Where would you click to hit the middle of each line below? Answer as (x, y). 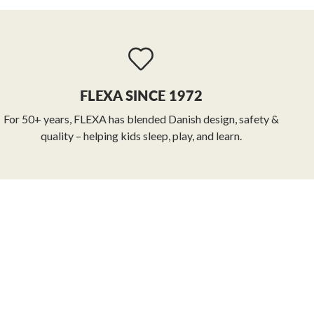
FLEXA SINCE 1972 (141, 96)
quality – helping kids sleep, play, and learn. (141, 136)
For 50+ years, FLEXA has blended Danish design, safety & (141, 119)
